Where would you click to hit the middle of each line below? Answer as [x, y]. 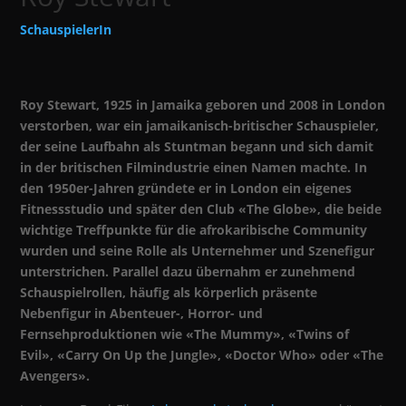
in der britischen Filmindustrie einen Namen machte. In [194, 167]
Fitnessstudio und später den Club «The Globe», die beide [201, 208]
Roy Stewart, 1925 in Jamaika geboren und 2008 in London [203, 104]
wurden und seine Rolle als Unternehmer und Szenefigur [198, 250]
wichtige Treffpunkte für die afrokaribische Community [194, 229]
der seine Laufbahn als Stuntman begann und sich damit [197, 146]
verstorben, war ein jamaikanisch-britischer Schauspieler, [200, 125]
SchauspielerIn [66, 29]
